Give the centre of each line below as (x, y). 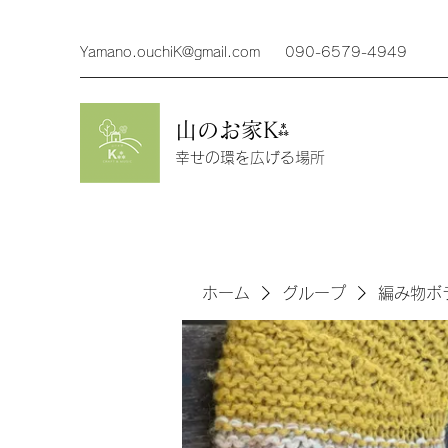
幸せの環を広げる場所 (250, 157)
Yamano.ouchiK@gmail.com (170, 52)
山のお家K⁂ (236, 129)
